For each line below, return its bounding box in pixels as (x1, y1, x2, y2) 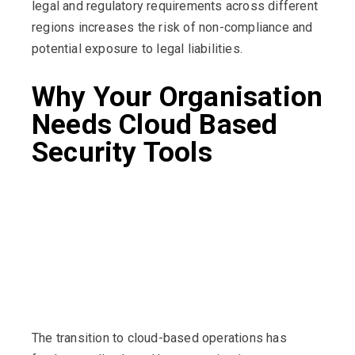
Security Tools (32, 136, 212, 169)
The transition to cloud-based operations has (32, 330, 287, 346)
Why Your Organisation (32, 80, 323, 113)
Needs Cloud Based (32, 108, 278, 141)
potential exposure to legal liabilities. (32, 40, 242, 56)
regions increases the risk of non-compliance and (32, 19, 313, 35)
